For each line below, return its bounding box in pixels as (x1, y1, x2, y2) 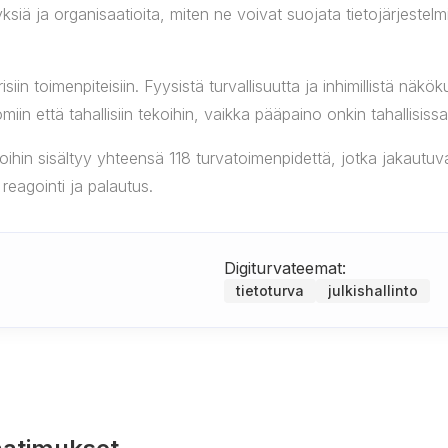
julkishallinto (328, 282, 418, 299)
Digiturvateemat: (224, 258, 346, 278)
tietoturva (236, 282, 304, 299)
